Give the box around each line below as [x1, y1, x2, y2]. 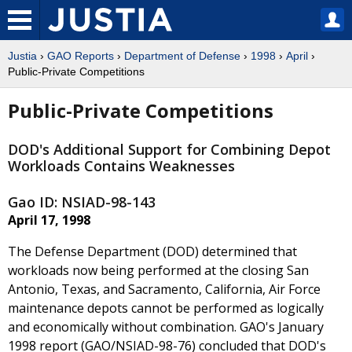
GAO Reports [47, 49, 114, 62]
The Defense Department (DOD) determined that [8, 243, 297, 261]
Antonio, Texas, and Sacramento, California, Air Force [8, 280, 321, 299]
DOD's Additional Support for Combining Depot [8, 140, 331, 159]
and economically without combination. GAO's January [8, 318, 324, 336]
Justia [8, 49, 37, 62]
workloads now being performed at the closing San [8, 262, 309, 280]
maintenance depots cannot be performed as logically [8, 299, 324, 317]
